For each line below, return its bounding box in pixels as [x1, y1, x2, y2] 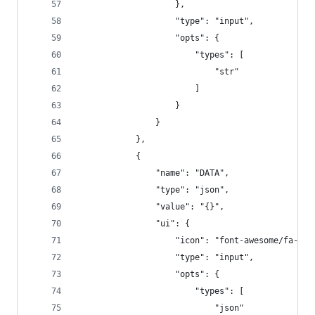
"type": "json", [77, 185, 229, 195]
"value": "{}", [77, 202, 224, 212]
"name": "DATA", [77, 168, 229, 178]
